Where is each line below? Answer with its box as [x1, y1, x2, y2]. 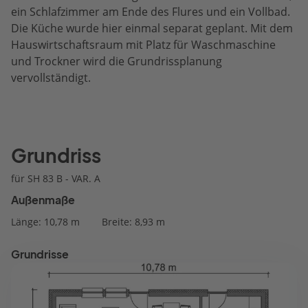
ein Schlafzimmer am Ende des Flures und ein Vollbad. [11, 4, 290, 19]
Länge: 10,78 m [11, 215, 80, 228]
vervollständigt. [11, 70, 91, 85]
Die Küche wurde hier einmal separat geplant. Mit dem [11, 21, 293, 36]
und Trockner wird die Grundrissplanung [11, 54, 222, 69]
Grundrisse [11, 247, 69, 261]
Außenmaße [11, 193, 75, 207]
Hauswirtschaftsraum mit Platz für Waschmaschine [11, 37, 276, 52]
